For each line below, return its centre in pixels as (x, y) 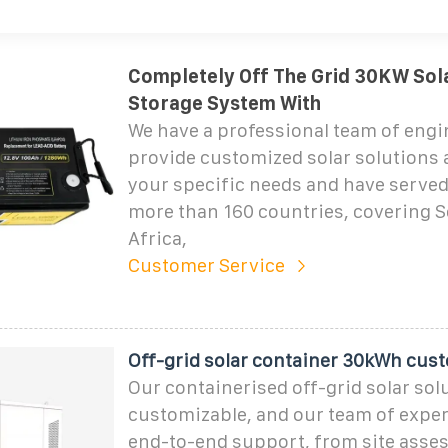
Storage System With (224, 103)
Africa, (157, 238)
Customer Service (206, 265)
